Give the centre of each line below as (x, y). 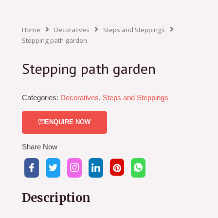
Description (56, 198)
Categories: (40, 98)
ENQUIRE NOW (68, 122)
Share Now (40, 147)
